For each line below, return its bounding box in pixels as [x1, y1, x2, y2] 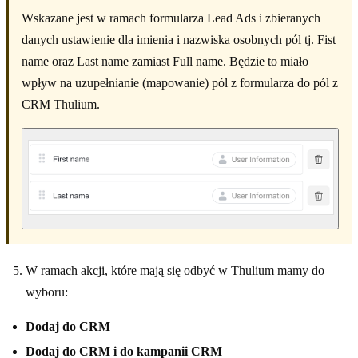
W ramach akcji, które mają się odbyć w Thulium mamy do [26, 264, 324, 278]
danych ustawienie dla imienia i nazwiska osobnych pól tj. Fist [22, 32, 336, 46]
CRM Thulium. [22, 97, 100, 111]
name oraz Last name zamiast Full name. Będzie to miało [22, 54, 308, 68]
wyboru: [26, 285, 68, 300]
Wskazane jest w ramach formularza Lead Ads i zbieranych [22, 10, 320, 25]
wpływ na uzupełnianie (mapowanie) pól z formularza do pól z [22, 75, 338, 89]
